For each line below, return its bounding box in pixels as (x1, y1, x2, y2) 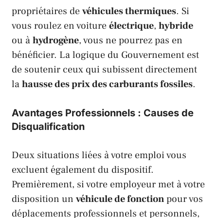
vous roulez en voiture (12, 19, 109, 32)
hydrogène (33, 34, 79, 47)
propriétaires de (12, 4, 82, 18)
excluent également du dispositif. (12, 163, 154, 176)
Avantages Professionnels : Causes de (12, 107, 194, 119)
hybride (159, 19, 193, 32)
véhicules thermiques (82, 4, 176, 18)
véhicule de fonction (76, 192, 164, 205)
